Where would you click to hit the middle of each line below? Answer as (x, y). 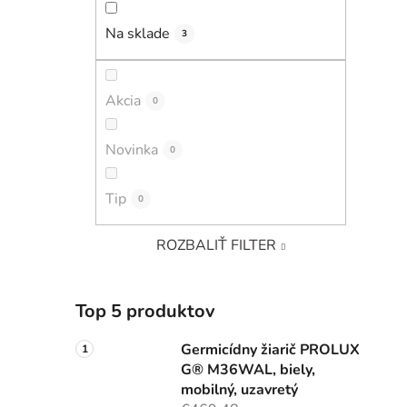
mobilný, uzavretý (239, 389)
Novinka (132, 149)
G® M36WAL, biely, (248, 369)
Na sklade (138, 34)
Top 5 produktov (145, 311)
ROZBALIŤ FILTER (217, 245)
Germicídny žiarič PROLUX (270, 349)
